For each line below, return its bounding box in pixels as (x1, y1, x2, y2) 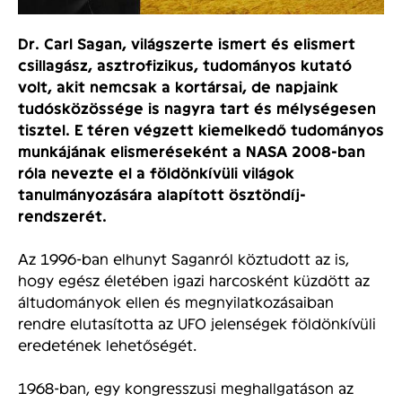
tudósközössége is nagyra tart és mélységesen (18, 99, 376, 118)
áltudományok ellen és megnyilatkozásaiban (18, 293, 334, 310)
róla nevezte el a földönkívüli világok (18, 163, 294, 182)
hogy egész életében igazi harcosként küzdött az (18, 271, 370, 289)
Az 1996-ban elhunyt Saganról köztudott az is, (18, 249, 349, 267)
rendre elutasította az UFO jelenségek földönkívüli (18, 314, 376, 332)
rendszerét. (18, 206, 107, 225)
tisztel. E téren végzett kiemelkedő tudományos (18, 120, 384, 139)
